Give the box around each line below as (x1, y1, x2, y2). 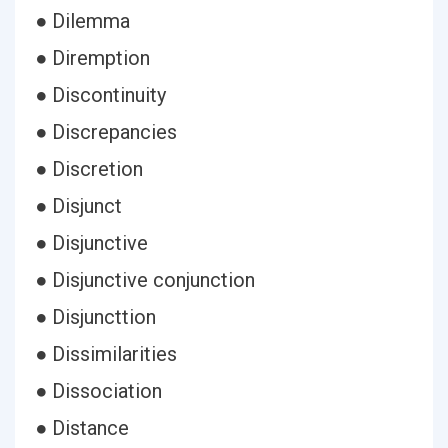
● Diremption (35, 46, 150, 70)
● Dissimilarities (35, 342, 177, 366)
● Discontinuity (35, 83, 166, 107)
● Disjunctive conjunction (35, 268, 255, 292)
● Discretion (35, 157, 143, 181)
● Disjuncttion (35, 305, 156, 329)
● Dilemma (35, 9, 130, 33)
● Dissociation (35, 379, 162, 403)
